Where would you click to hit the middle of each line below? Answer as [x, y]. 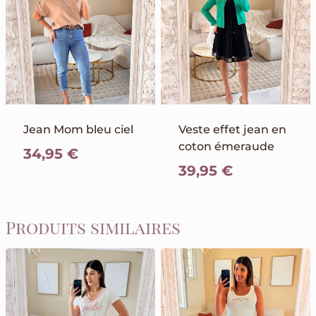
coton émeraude [226, 147]
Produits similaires [93, 227]
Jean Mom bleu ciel [78, 130]
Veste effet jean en [232, 130]
